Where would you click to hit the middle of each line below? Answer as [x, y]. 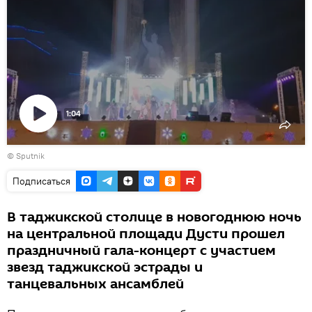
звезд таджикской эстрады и [105, 267]
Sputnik [30, 156]
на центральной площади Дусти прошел [146, 234]
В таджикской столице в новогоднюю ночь [154, 217]
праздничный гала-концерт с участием [141, 251]
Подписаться [41, 181]
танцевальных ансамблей [95, 284]
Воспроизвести [63, 148]
